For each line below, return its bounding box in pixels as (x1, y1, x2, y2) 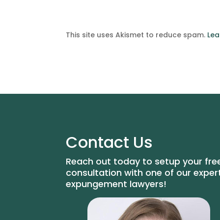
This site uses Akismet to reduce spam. (66, 30, 208, 40)
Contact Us (66, 131, 153, 153)
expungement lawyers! (66, 177, 167, 190)
